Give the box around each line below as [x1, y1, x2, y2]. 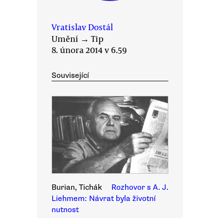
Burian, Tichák [52, 182, 102, 192]
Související [52, 71, 89, 80]
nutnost [52, 205, 79, 215]
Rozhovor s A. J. [111, 182, 168, 192]
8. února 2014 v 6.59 [52, 44, 127, 55]
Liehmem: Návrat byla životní [52, 194, 156, 203]
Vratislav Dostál [52, 21, 113, 33]
